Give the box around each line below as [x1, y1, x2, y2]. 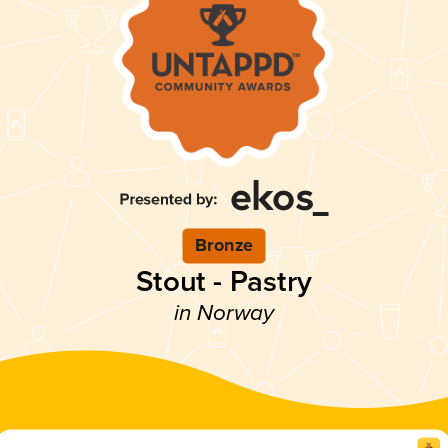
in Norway [173, 300, 275, 328]
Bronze [195, 234, 253, 258]
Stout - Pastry [136, 263, 312, 301]
